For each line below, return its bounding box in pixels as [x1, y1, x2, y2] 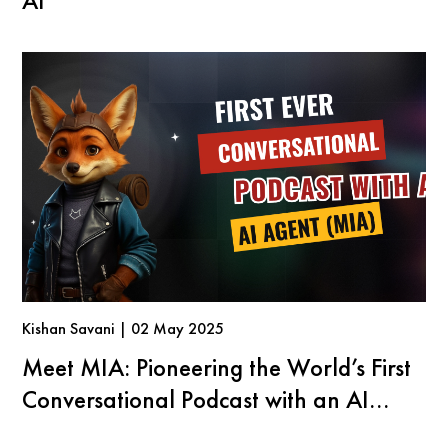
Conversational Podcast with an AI [22, 383, 370, 416]
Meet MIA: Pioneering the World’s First [22, 351, 412, 384]
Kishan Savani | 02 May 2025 [22, 318, 225, 340]
